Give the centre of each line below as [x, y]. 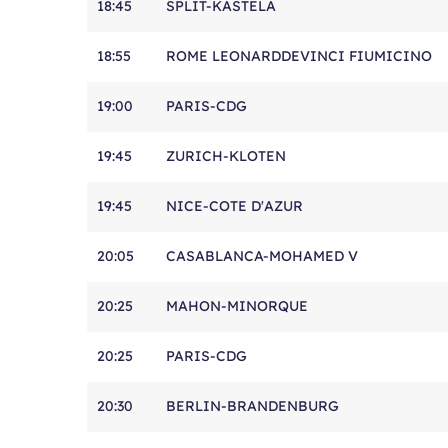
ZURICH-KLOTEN [226, 156]
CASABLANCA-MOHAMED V [262, 256]
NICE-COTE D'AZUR [234, 206]
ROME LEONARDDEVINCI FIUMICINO [299, 56]
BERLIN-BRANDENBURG [252, 406]
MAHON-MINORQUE [237, 306]
